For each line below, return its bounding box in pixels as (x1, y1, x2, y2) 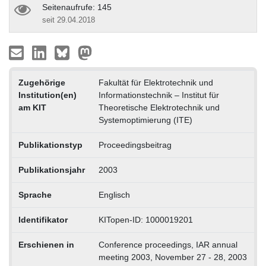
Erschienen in (18, 239, 74, 249)
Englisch (98, 189, 130, 199)
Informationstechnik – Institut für (98, 90, 219, 100)
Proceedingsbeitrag (98, 140, 172, 150)
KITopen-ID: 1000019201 (98, 214, 193, 224)
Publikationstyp (18, 140, 83, 150)
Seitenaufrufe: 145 (42, 2, 112, 12)
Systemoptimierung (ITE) (98, 115, 192, 125)
